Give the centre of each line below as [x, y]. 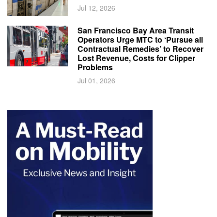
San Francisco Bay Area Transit [136, 31]
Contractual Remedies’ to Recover [141, 49]
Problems [95, 67]
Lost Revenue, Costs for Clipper [137, 58]
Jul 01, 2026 [97, 81]
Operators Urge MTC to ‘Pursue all [140, 40]
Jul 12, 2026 [97, 8]
